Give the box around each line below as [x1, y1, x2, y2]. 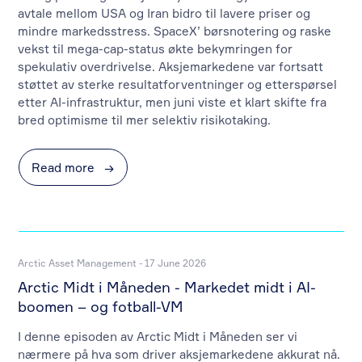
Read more [32, 159, 99, 175]
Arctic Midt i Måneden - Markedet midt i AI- [18, 277, 317, 296]
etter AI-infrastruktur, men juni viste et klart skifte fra [18, 94, 327, 110]
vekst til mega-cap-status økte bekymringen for [18, 40, 293, 57]
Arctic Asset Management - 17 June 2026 [18, 256, 207, 269]
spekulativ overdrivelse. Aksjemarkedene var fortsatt [18, 58, 324, 74]
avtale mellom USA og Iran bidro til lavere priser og [18, 5, 311, 21]
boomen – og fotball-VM [18, 297, 184, 315]
